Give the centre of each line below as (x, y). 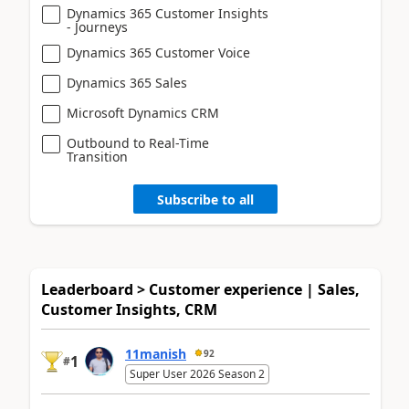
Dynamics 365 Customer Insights (168, 14)
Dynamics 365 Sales (127, 83)
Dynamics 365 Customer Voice (158, 53)
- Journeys (97, 27)
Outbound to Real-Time (138, 143)
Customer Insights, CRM (129, 310)
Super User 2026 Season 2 (197, 374)
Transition (97, 157)
